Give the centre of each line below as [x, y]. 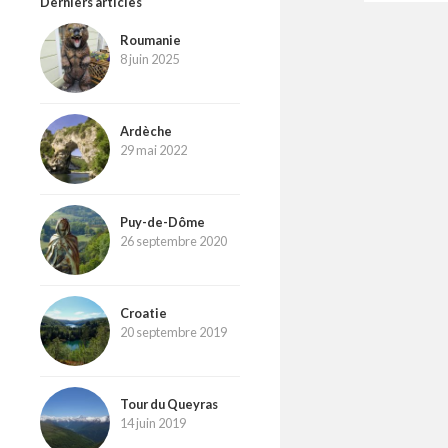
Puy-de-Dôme [162, 221]
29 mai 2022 [153, 149]
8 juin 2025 [149, 58]
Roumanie [150, 39]
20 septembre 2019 [173, 331]
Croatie [143, 312]
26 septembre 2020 [173, 240]
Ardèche [146, 130]
